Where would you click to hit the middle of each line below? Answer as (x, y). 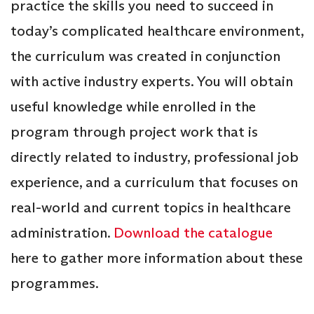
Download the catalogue (193, 233)
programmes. (55, 284)
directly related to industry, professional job (155, 157)
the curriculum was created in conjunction (145, 56)
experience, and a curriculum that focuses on (154, 183)
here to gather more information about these (157, 258)
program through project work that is (134, 132)
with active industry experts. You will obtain (152, 82)
